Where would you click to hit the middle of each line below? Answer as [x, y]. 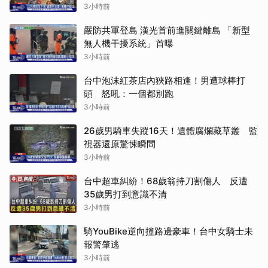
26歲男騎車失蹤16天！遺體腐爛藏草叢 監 [171, 131]
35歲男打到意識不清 [125, 194]
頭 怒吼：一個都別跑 [129, 94]
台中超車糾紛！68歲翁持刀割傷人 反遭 [166, 181]
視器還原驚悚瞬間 [120, 144]
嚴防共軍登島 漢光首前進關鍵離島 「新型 [167, 31]
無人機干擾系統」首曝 [129, 44]
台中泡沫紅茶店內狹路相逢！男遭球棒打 [165, 81]
